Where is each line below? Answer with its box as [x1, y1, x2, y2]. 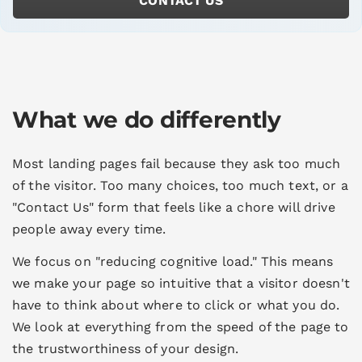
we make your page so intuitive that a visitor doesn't [12, 276, 350, 292]
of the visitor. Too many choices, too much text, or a [12, 178, 348, 194]
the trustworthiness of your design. [12, 341, 239, 357]
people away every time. [12, 221, 166, 238]
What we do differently [12, 106, 281, 134]
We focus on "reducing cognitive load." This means [12, 254, 334, 270]
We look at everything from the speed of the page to [12, 319, 349, 335]
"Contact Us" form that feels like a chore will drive [12, 200, 335, 216]
